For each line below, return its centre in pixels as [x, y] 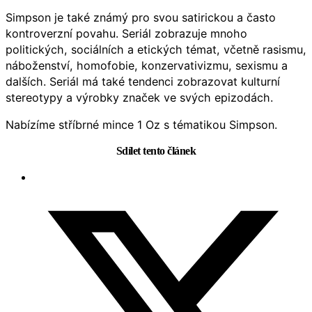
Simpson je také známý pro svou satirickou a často [141, 18]
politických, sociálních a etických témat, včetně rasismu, [156, 50]
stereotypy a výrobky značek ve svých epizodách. [139, 98]
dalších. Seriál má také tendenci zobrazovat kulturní [143, 82]
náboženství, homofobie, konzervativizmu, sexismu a [147, 66]
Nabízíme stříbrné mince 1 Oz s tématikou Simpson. [141, 125]
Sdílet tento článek [156, 151]
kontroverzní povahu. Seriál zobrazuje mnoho [126, 34]
